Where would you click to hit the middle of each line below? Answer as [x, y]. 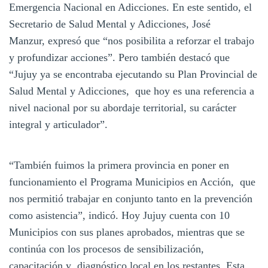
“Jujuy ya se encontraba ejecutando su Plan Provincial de [133, 74]
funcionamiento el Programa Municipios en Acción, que [132, 182]
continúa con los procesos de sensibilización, [106, 249]
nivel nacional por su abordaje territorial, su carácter [123, 107]
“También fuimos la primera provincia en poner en [119, 165]
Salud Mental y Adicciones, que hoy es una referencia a [132, 91]
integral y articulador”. [58, 124]
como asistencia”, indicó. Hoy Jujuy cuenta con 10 [119, 215]
